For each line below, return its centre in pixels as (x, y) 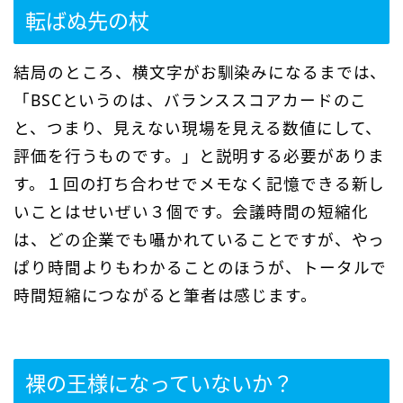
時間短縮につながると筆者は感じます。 (166, 296)
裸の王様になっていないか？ (159, 383)
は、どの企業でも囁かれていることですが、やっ (200, 240)
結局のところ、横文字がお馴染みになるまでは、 (201, 72)
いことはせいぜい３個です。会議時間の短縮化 (191, 212)
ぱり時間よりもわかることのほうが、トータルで (201, 268)
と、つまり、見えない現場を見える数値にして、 (198, 128)
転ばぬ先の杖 (87, 21)
